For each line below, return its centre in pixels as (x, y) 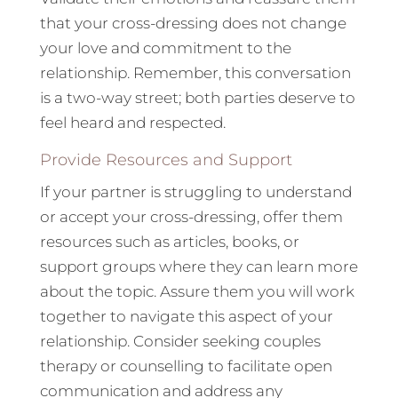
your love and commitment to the (165, 48)
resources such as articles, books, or (169, 242)
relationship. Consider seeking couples (180, 342)
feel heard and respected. (132, 123)
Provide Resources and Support (166, 160)
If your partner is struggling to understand (195, 192)
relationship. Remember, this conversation (195, 73)
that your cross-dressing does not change (193, 24)
